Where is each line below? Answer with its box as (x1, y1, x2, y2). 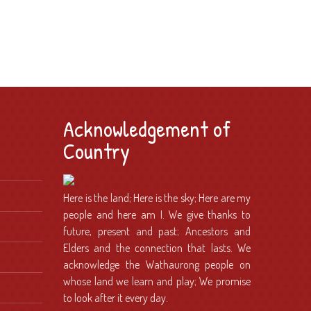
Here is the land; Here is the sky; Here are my (63, 191, 251, 205)
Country (63, 136, 130, 166)
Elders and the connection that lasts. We (63, 241, 251, 255)
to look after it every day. (63, 291, 168, 305)
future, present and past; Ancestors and (63, 224, 251, 238)
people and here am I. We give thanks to (63, 208, 251, 221)
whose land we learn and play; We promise (63, 274, 251, 288)
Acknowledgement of (63, 114, 230, 144)
